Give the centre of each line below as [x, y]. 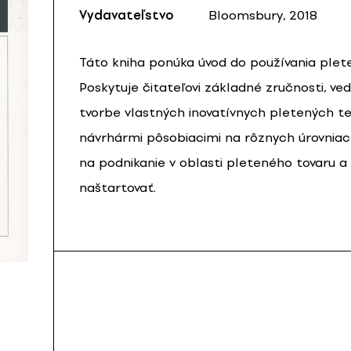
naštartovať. [118, 188]
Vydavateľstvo [127, 16]
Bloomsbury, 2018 [263, 16]
